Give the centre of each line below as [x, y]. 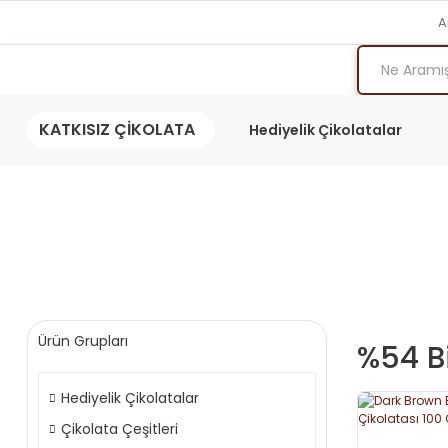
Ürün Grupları [83, 341]
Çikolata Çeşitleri [119, 429]
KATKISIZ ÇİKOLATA [117, 129]
